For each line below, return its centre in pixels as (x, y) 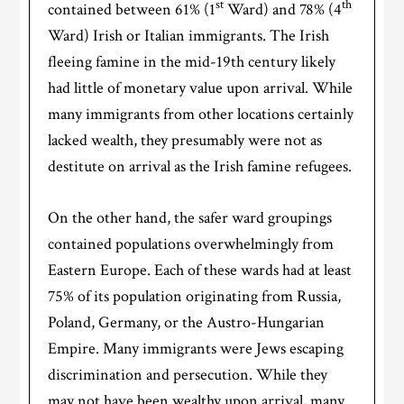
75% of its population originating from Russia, (195, 297)
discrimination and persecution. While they (188, 375)
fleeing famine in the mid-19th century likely (192, 62)
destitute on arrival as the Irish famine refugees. (200, 167)
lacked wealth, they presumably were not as (185, 141)
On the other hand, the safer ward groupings (190, 218)
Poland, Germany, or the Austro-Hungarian (187, 323)
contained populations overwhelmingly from (191, 244)
